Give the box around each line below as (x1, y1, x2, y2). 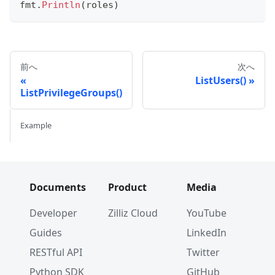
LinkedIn (187, 226, 227, 240)
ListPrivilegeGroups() (20, 86, 122, 100)
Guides (29, 226, 62, 240)
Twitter (187, 246, 220, 260)
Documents (29, 180, 86, 195)
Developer (29, 206, 77, 220)
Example (20, 120, 52, 131)
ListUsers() (195, 74, 246, 88)
